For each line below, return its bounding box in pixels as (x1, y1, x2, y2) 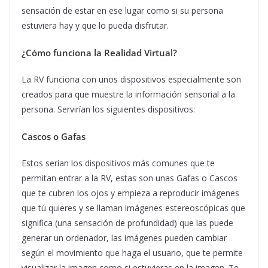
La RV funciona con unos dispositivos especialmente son (22, 73, 241, 85)
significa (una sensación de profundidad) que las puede (22, 217, 233, 229)
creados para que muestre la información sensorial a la (22, 88, 235, 100)
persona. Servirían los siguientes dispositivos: (22, 103, 195, 115)
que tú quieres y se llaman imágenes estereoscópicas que (22, 202, 245, 214)
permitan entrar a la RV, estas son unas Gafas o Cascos (22, 172, 237, 184)
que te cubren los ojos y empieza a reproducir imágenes (22, 187, 239, 199)
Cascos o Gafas (22, 130, 86, 142)
